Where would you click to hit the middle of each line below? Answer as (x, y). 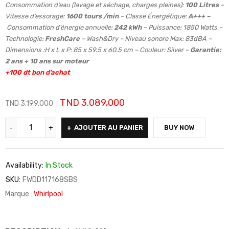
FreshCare (62, 38)
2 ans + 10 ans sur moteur (47, 61)
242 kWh (128, 27)
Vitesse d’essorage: (36, 16)
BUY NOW (179, 127)
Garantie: (205, 50)
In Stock (59, 165)
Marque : (19, 194)
